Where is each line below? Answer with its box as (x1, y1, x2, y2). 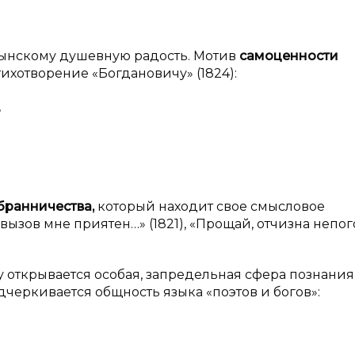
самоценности (239, 48, 338, 63)
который (97, 199, 155, 214)
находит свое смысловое (158, 199, 325, 214)
